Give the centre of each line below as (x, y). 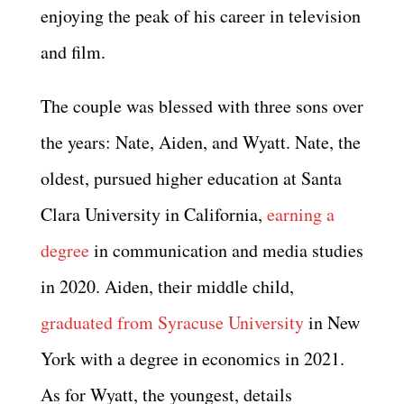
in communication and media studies (226, 250)
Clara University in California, (154, 214)
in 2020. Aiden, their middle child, (167, 286)
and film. (73, 51)
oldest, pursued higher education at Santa (191, 178)
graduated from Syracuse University (172, 322)
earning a (301, 214)
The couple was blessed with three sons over (202, 106)
